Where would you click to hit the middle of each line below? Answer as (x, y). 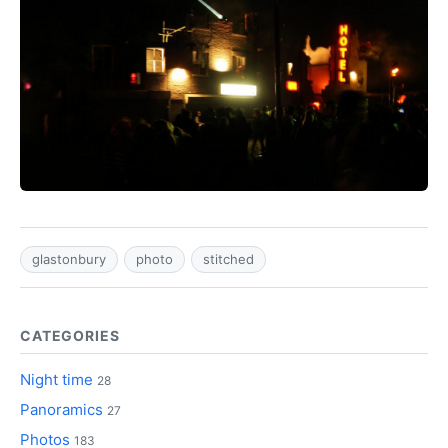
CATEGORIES (70, 335)
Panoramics (61, 410)
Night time (56, 380)
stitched (228, 259)
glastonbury (69, 259)
